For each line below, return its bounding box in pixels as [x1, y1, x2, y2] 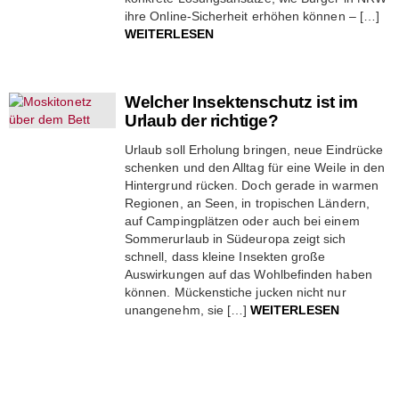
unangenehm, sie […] [125, 302, 251, 317]
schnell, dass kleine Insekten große [125, 248, 326, 264]
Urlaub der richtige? [125, 110, 279, 130]
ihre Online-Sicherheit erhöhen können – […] [125, 8, 380, 23]
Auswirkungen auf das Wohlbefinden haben [125, 266, 372, 281]
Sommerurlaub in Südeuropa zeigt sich [125, 231, 346, 246]
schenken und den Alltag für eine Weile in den [125, 159, 386, 175]
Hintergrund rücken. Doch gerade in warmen [125, 177, 379, 192]
